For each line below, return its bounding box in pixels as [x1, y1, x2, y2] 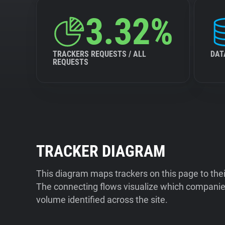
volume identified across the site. [36, 194, 168, 205]
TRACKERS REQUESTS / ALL [53, 49, 146, 59]
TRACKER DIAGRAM [36, 142, 165, 161]
